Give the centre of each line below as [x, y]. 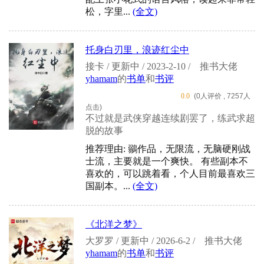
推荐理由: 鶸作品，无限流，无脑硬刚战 [168, 149]
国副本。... [109, 186]
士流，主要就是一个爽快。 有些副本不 [167, 161]
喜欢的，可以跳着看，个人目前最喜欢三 [170, 174]
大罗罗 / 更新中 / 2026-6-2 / [141, 241]
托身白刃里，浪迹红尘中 [137, 50]
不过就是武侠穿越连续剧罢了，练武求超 [170, 118]
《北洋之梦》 [114, 225]
